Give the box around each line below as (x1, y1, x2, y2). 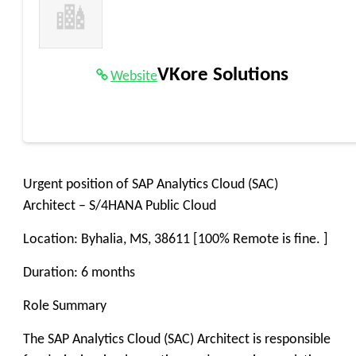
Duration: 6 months (23, 265, 135, 281)
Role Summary (23, 299, 106, 314)
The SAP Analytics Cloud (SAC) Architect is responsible (23, 332, 331, 347)
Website (110, 69, 157, 84)
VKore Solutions (157, 65, 288, 85)
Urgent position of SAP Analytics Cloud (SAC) (23, 177, 278, 192)
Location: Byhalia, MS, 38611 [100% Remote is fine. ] (23, 232, 328, 247)
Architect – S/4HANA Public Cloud (23, 199, 216, 214)
